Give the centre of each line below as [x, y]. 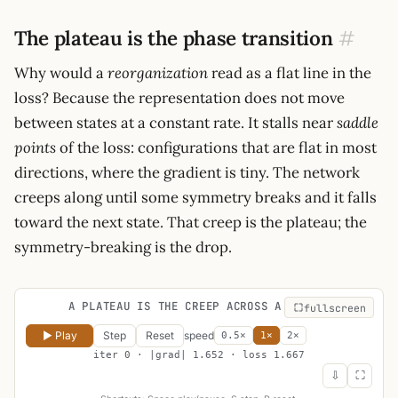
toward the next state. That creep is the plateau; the [191, 223]
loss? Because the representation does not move [179, 98]
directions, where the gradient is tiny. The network [187, 173]
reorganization [158, 73]
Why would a [61, 73]
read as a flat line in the [290, 73]
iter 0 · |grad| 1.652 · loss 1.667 [199, 354]
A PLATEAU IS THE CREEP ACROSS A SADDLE [199, 306]
